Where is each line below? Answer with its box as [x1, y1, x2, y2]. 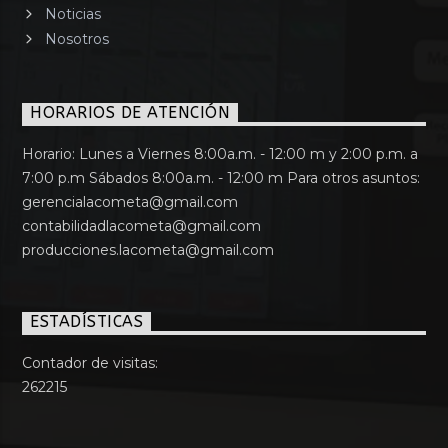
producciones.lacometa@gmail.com [22, 240, 275, 259]
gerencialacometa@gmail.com [22, 192, 239, 211]
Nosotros [44, 30, 109, 49]
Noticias [44, 5, 101, 24]
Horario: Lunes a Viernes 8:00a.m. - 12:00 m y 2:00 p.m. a [22, 144, 419, 163]
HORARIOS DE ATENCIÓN [30, 103, 231, 123]
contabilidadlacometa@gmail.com [22, 216, 262, 235]
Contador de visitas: [22, 353, 159, 372]
